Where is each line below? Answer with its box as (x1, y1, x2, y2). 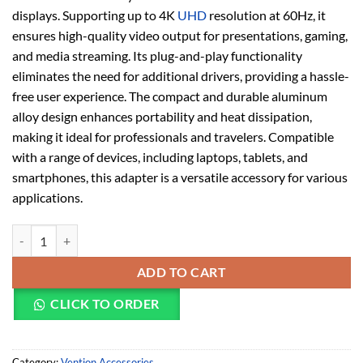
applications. (12, 190, 83, 206)
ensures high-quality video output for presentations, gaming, (12, 28, 348, 44)
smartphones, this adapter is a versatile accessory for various (12, 169, 348, 186)
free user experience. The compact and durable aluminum (12, 88, 327, 105)
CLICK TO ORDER (50, 297, 160, 312)
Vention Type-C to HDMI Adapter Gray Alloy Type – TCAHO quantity (12, 227, 356, 241)
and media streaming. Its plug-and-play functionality (12, 48, 302, 64)
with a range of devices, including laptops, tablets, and (12, 149, 308, 165)
